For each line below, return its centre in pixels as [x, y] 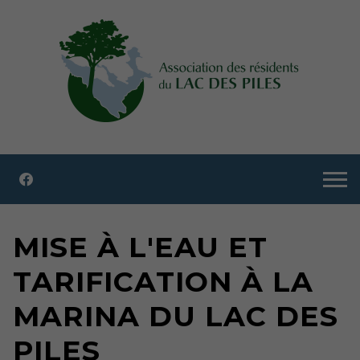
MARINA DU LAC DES [176, 316]
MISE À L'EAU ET [140, 247]
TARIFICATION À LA [163, 282]
